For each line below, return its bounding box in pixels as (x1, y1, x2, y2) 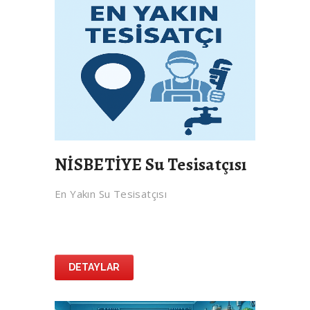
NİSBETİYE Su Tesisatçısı (55, 153, 247, 177)
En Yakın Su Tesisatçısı (55, 187, 167, 201)
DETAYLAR (69, 262, 120, 273)
